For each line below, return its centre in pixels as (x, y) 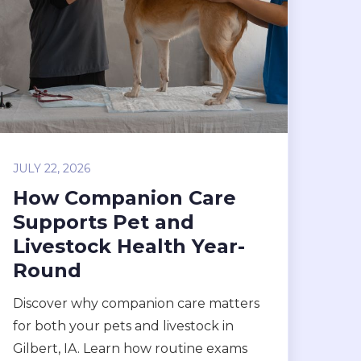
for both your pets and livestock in (124, 326)
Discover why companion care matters (137, 303)
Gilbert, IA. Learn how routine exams (131, 349)
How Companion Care (125, 198)
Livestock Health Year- (129, 246)
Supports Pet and (104, 222)
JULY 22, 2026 (52, 168)
